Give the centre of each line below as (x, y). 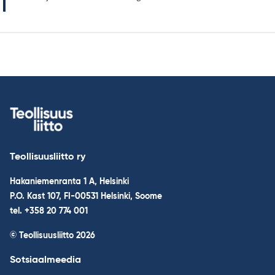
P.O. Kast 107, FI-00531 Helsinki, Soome (86, 197)
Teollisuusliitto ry (48, 157)
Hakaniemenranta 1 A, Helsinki (69, 182)
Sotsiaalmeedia (45, 261)
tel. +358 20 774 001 (49, 211)
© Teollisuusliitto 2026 (52, 236)
